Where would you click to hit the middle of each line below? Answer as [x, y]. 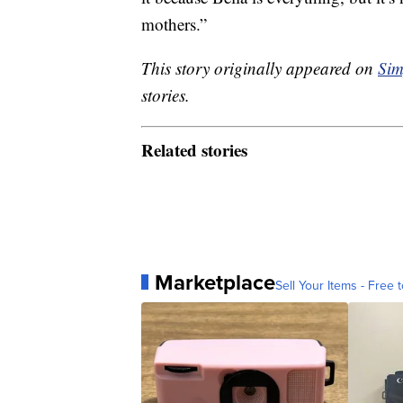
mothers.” [174, 24]
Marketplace [215, 282]
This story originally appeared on [260, 68]
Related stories [194, 149]
